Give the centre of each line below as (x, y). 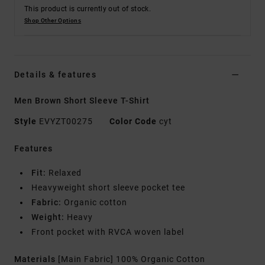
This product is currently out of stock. (88, 9)
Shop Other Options (53, 21)
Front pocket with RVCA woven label (108, 232)
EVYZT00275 (66, 122)
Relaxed (64, 173)
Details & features (56, 75)
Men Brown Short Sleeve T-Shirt (82, 101)
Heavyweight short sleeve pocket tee (108, 188)
